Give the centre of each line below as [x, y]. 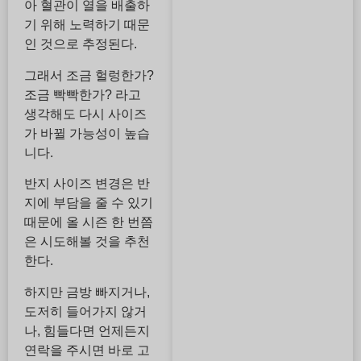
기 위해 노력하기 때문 [87, 25]
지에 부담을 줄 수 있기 [89, 203]
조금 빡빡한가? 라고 [83, 94]
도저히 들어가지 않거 [85, 311]
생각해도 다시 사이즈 [85, 114]
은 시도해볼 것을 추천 [87, 242]
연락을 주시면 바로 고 [87, 350]
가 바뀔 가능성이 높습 [87, 133]
